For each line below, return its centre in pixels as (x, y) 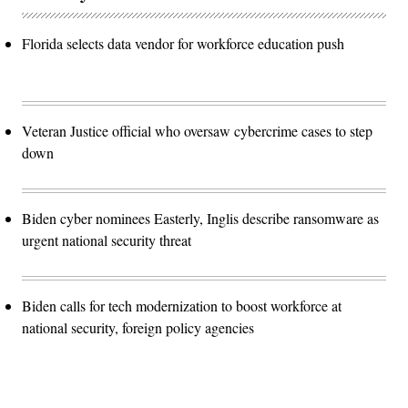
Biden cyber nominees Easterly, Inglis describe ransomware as (200, 219)
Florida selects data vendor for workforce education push (183, 44)
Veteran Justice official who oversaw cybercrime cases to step (197, 131)
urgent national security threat (107, 240)
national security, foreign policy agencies (138, 328)
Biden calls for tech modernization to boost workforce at (182, 306)
